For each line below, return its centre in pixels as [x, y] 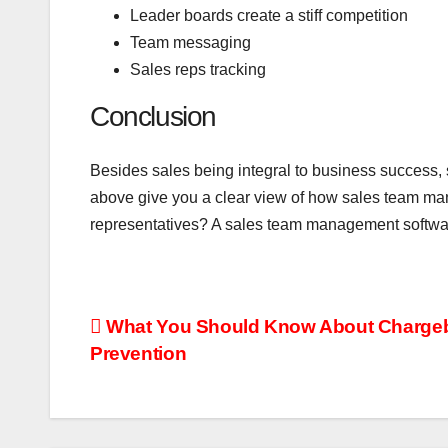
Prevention [138, 354]
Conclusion [153, 116]
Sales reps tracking [198, 69]
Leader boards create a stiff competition [269, 15]
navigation [162, 374]
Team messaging [190, 42]
